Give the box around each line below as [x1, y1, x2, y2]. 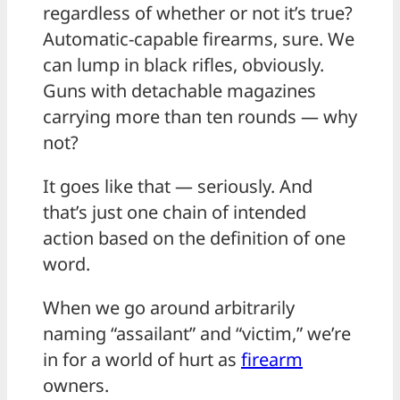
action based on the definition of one [43, 226, 346, 251]
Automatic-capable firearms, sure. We [43, 27, 354, 52]
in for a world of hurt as [43, 347, 241, 372]
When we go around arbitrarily [43, 296, 295, 321]
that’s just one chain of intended [43, 200, 306, 225]
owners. [43, 373, 109, 398]
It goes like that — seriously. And [43, 174, 312, 199]
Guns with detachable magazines [43, 79, 316, 104]
